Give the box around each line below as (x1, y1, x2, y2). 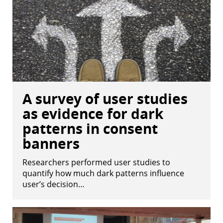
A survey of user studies (22, 89, 188, 109)
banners (22, 134, 80, 153)
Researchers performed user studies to (22, 157, 170, 168)
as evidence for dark (22, 104, 163, 123)
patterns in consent (22, 119, 158, 138)
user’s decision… (22, 179, 85, 190)
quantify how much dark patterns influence (22, 168, 184, 179)
